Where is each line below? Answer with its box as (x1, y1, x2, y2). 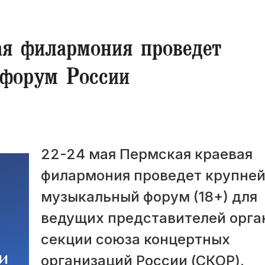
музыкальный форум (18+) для (41, 188, 257, 206)
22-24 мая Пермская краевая (41, 146, 253, 163)
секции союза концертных (41, 231, 230, 248)
